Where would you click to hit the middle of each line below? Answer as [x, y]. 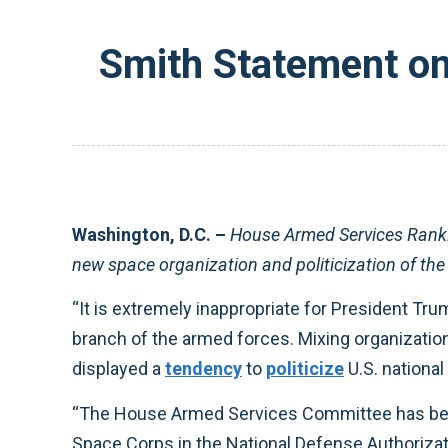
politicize [305, 368]
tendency [203, 368]
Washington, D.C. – [151, 234]
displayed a [118, 368]
